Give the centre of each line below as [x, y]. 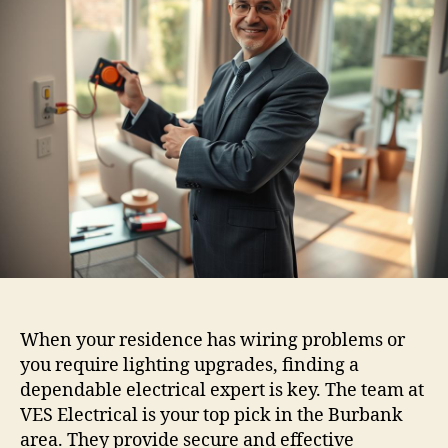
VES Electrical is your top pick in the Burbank [211, 415]
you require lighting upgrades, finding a [189, 365]
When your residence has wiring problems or [212, 340]
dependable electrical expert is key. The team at [222, 390]
